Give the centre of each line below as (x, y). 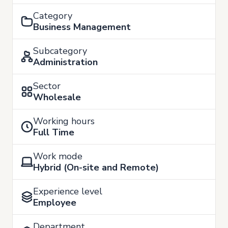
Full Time (54, 132)
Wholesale (57, 97)
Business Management (82, 27)
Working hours (64, 121)
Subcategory (60, 51)
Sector (47, 86)
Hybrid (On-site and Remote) (96, 167)
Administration (65, 62)
